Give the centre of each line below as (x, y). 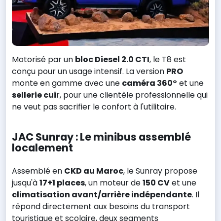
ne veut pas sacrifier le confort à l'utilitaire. (94, 107)
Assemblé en (38, 171)
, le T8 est (168, 60)
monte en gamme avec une (67, 83)
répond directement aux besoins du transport (101, 206)
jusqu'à (26, 183)
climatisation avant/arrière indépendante (102, 194)
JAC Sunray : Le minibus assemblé (101, 137)
